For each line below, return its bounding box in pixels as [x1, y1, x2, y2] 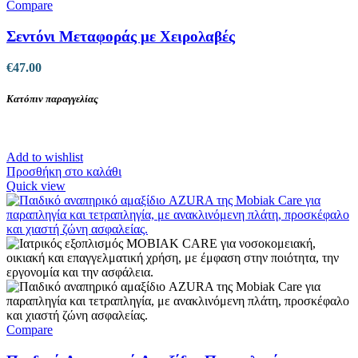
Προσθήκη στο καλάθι [6, 165, 121, 179]
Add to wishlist [6, 150, 83, 165]
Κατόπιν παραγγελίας [6, 93, 98, 105]
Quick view [6, 179, 66, 193]
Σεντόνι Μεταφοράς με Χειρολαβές [6, 28, 235, 46]
